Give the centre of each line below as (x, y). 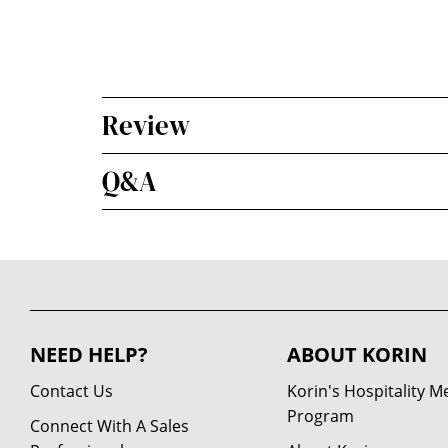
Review (146, 125)
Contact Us (71, 391)
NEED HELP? (89, 354)
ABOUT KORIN (356, 354)
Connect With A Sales (109, 426)
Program (320, 416)
